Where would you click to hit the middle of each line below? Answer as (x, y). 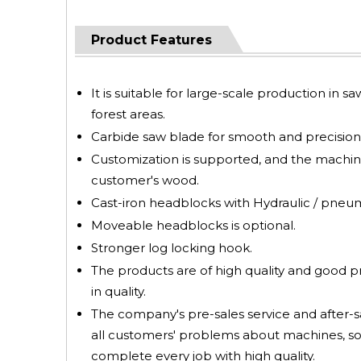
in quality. (118, 291)
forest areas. (128, 114)
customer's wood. (145, 180)
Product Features (151, 40)
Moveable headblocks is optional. (193, 225)
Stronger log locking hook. (172, 248)
